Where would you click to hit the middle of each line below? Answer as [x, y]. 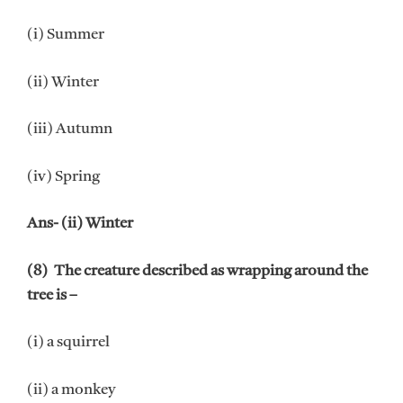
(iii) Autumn [70, 130]
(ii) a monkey [71, 390]
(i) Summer [66, 35]
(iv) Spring [63, 176]
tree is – [52, 295]
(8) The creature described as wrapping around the [197, 271]
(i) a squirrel [68, 343]
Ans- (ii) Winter [80, 224]
